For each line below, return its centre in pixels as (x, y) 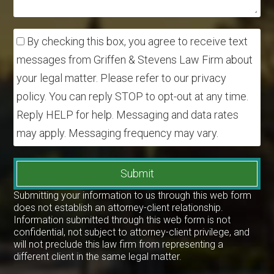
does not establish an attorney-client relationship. (119, 207)
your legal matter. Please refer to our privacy (122, 78)
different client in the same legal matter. (98, 256)
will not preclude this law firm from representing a (119, 244)
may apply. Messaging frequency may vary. (118, 133)
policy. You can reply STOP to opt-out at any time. (133, 96)
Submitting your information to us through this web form (133, 195)
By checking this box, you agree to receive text (136, 41)
